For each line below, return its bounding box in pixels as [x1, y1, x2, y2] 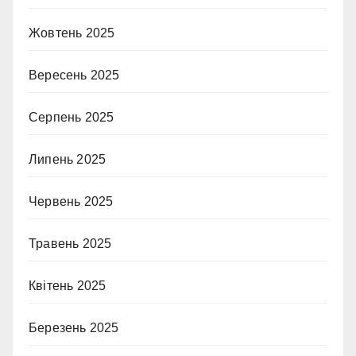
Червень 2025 [29, 195, 114, 209]
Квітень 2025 [29, 279, 106, 293]
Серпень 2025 [29, 110, 114, 125]
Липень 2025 [29, 153, 106, 167]
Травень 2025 [29, 237, 112, 251]
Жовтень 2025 [29, 26, 115, 41]
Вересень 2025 [29, 68, 120, 83]
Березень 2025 [29, 321, 119, 335]
